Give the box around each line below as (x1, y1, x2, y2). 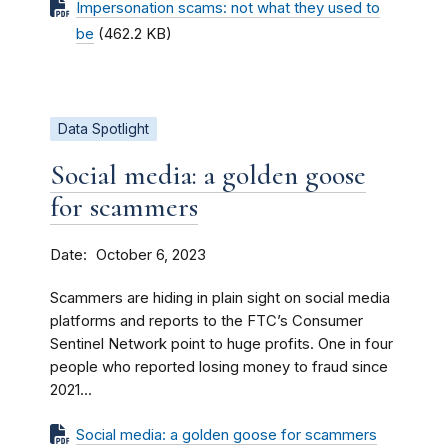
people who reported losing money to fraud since (50, 357, 388, 376)
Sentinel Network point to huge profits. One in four (50, 334, 393, 353)
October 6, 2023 (96, 245, 206, 264)
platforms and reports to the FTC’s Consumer (50, 311, 363, 330)
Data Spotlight (58, 120, 149, 137)
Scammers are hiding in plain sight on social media (50, 288, 390, 307)
